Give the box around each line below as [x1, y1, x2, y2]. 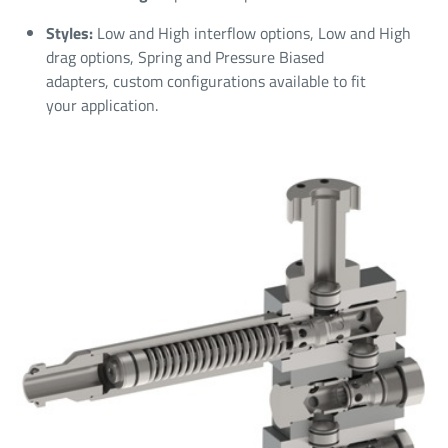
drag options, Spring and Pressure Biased [46, 45, 324, 70]
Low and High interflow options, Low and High [97, 21, 411, 46]
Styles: [46, 21, 97, 46]
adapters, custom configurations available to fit [46, 69, 366, 94]
